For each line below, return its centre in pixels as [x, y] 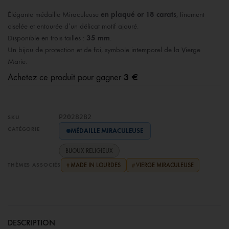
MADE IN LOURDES [96, 165]
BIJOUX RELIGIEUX [89, 151]
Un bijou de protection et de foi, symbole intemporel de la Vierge [104, 50]
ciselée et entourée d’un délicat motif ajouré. [73, 26]
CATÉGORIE [24, 129]
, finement [190, 14]
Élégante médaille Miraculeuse [54, 14]
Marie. [17, 61]
